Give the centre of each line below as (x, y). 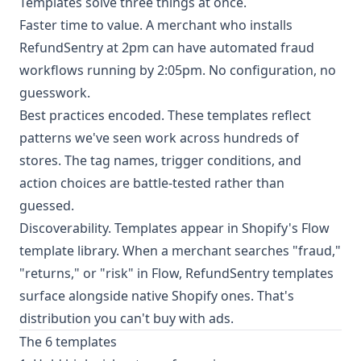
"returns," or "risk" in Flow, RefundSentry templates (176, 273)
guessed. (47, 205)
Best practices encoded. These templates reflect (165, 115)
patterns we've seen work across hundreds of (159, 138)
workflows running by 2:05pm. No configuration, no (178, 70)
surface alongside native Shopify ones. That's (157, 296)
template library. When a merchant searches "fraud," (180, 251)
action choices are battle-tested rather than (152, 183)
